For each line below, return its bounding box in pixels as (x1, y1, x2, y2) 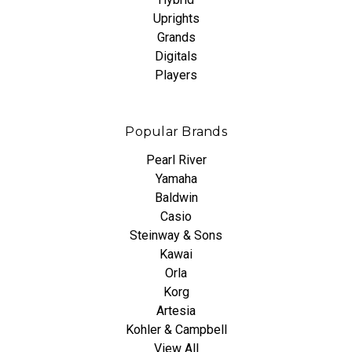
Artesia (156, 303, 196, 319)
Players (155, 68, 197, 83)
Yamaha (155, 171, 197, 187)
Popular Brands (125, 124, 227, 140)
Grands (156, 30, 196, 46)
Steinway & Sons (130, 228, 222, 244)
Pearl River (145, 152, 207, 168)
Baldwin (154, 190, 198, 206)
